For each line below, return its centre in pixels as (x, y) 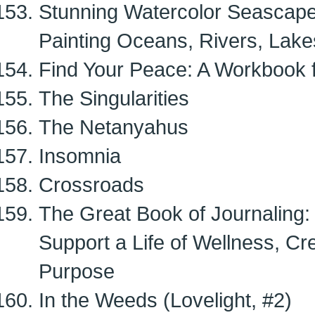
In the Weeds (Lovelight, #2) (165, 300)
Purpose (77, 271)
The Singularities (114, 98)
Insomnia (80, 156)
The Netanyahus (114, 127)
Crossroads (91, 185)
